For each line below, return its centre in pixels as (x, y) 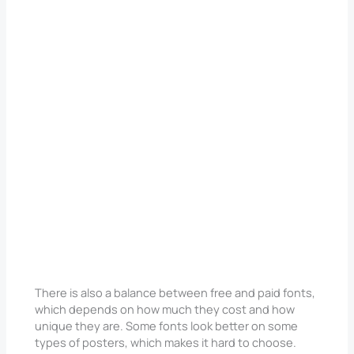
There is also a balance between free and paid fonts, (175, 293)
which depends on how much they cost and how (165, 309)
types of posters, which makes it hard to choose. (166, 343)
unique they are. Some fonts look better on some (167, 326)
